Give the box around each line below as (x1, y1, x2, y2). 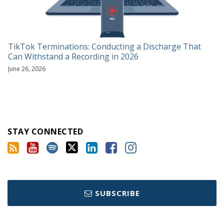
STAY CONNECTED (7, 126, 83, 137)
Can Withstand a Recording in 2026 (8, 51, 138, 62)
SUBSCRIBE (94, 188, 140, 198)
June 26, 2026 (8, 64, 45, 73)
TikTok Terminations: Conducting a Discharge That (8, 41, 201, 52)
